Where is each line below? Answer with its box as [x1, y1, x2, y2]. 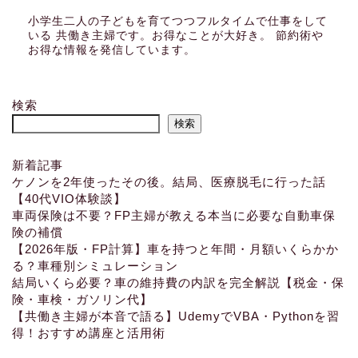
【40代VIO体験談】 [12, 191, 126, 205]
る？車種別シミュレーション [12, 258, 178, 272]
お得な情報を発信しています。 [28, 43, 196, 56]
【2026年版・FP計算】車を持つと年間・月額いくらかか [12, 241, 339, 256]
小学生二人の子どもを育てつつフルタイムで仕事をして [28, 14, 328, 27]
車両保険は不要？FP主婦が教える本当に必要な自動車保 [12, 208, 336, 222]
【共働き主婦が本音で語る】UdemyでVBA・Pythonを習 [12, 308, 340, 323]
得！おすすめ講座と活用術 [12, 325, 165, 340]
